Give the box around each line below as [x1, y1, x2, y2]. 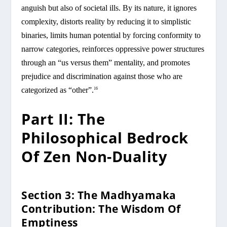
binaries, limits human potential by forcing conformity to [21, 30, 201, 40]
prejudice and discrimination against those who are [21, 71, 183, 81]
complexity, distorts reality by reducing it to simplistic [21, 17, 192, 26]
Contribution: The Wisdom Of [21, 201, 181, 216]
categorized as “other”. [21, 85, 94, 94]
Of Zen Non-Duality [21, 146, 168, 167]
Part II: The [21, 109, 105, 129]
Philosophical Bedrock [21, 128, 188, 148]
